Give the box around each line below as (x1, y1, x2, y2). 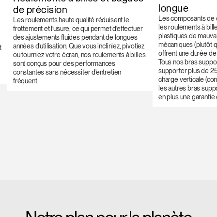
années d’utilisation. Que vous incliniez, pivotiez (13, 42, 145, 50)
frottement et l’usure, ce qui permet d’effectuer (13, 25, 143, 33)
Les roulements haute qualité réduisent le (13, 16, 129, 24)
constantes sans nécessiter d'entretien (13, 68, 122, 77)
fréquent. (13, 77, 39, 85)
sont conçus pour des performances (13, 60, 116, 68)
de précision (13, 4, 67, 16)
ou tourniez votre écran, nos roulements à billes (13, 51, 146, 59)
